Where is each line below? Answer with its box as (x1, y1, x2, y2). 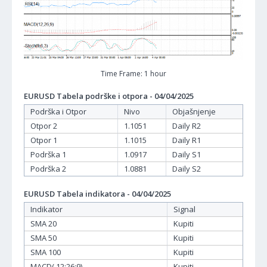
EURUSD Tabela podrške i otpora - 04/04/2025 (24, 91, 194, 102)
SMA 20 (30, 218, 57, 229)
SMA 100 (30, 247, 61, 258)
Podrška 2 (30, 163, 66, 175)
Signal (173, 204, 195, 215)
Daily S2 (172, 163, 201, 175)
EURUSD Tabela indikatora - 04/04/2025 (24, 188, 171, 200)
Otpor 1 (30, 135, 57, 146)
